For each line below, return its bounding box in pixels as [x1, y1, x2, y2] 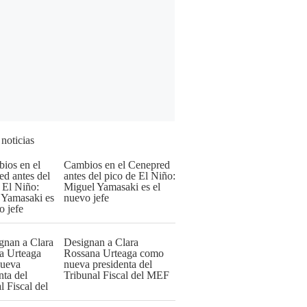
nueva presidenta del [64, 258, 152, 270]
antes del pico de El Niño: [64, 170, 175, 182]
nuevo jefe [64, 192, 109, 204]
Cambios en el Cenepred [64, 159, 170, 171]
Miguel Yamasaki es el [64, 181, 160, 193]
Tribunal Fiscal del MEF [64, 269, 169, 281]
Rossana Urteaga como [64, 247, 164, 259]
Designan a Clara [64, 236, 138, 248]
